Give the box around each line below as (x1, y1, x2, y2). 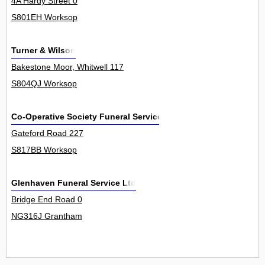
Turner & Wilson (11, 46, 76, 56)
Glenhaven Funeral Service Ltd (11, 178, 136, 188)
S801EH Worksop (11, 12, 77, 22)
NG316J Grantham (11, 211, 82, 221)
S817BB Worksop (11, 145, 77, 155)
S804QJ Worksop (11, 79, 77, 89)
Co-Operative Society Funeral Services (11, 112, 167, 122)
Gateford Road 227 (11, 128, 83, 138)
